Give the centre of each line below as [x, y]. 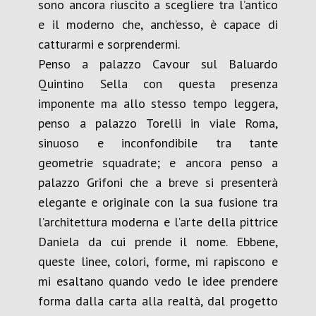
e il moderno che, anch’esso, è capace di [158, 24]
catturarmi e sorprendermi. [109, 44]
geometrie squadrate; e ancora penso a [158, 163]
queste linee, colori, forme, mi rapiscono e [158, 261]
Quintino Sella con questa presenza [158, 84]
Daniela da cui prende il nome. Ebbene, [158, 242]
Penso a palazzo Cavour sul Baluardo [158, 64]
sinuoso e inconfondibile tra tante [158, 143]
